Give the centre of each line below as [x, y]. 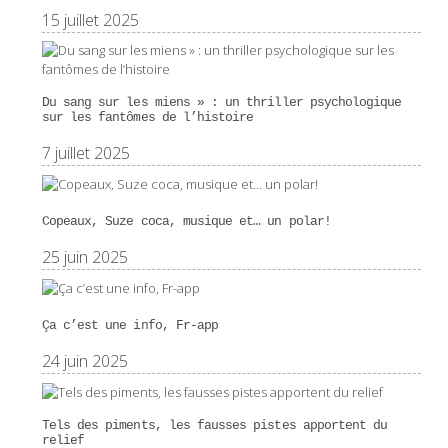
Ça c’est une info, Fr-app [130, 326]
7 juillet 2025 [85, 153]
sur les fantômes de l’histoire [147, 118]
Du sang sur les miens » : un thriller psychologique [221, 103]
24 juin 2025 [84, 361]
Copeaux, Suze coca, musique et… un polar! [186, 222]
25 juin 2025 [84, 257]
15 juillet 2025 [90, 20]
